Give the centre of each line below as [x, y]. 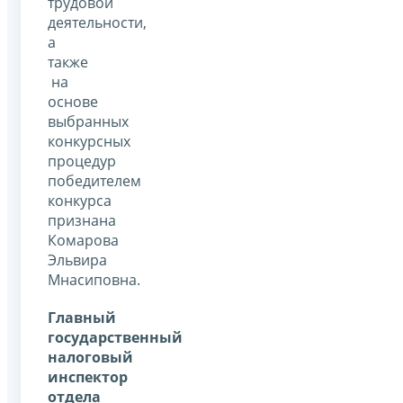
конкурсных [89, 142]
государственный [115, 338]
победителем [94, 181]
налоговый [90, 358]
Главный [82, 318]
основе [73, 102]
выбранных [88, 122]
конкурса [80, 201]
